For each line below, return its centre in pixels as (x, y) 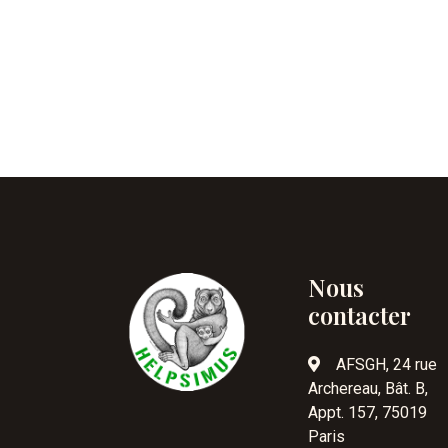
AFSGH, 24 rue (386, 364)
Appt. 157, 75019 (367, 412)
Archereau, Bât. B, (368, 388)
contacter (359, 315)
